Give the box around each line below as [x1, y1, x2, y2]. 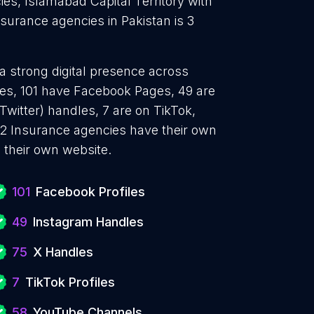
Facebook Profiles [36, 184, 145, 199]
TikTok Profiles [25, 275, 115, 289]
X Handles [33, 245, 93, 259]
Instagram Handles [33, 214, 144, 229]
